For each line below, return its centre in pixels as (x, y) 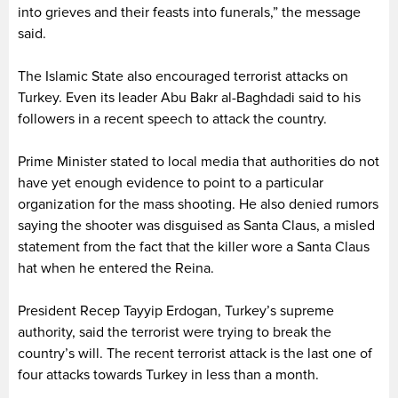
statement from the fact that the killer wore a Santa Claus (194, 247)
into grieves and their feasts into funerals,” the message (189, 12)
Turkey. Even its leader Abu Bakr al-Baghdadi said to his (189, 97)
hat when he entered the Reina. (116, 268)
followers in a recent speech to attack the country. (172, 119)
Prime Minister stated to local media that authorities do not (199, 161)
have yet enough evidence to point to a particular (171, 183)
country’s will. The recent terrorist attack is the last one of (195, 353)
